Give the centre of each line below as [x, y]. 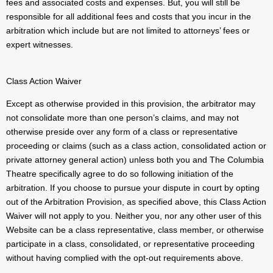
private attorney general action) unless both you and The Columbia [135, 160]
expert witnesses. [40, 45]
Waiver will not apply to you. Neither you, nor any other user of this [134, 216]
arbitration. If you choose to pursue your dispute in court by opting [133, 188]
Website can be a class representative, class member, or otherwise [135, 230]
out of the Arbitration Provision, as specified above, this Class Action [136, 202]
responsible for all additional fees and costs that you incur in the [129, 17]
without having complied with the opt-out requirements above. [125, 258]
